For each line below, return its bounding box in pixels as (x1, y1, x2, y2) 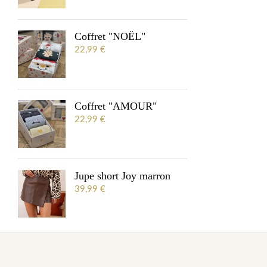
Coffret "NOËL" (74, 30, 145, 42)
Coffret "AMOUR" (74, 100, 157, 112)
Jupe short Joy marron (74, 170, 170, 182)
